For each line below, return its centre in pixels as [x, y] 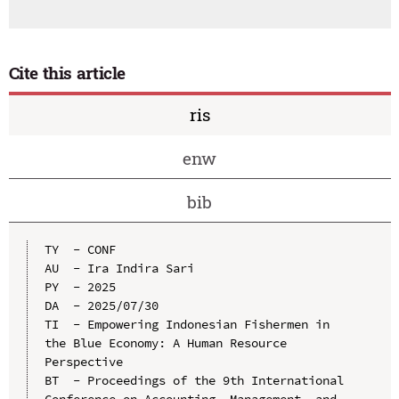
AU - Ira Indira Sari [119, 269]
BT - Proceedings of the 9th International [194, 381]
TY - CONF [80, 250]
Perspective [83, 362]
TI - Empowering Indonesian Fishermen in [187, 325]
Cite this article [67, 72]
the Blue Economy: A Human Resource [165, 343]
